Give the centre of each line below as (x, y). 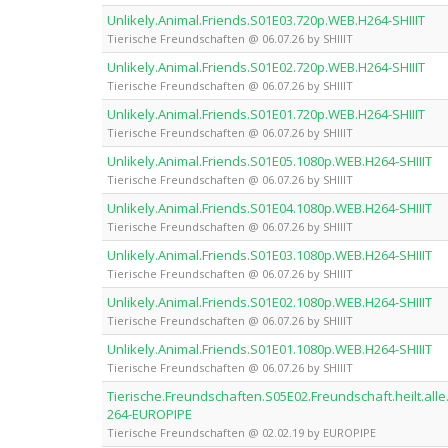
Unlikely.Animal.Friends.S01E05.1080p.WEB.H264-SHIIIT (269, 160)
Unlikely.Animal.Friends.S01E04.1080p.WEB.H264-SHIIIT (269, 207)
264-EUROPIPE (149, 413)
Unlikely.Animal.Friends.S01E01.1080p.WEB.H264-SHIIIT (269, 348)
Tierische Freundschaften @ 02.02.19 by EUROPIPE (241, 432)
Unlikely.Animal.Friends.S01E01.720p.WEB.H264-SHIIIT (266, 113)
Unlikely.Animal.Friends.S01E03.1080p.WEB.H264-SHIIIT (269, 254)
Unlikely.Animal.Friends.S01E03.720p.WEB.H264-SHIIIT (266, 19)
